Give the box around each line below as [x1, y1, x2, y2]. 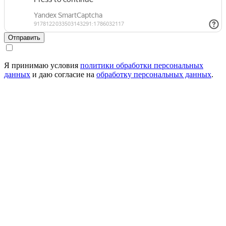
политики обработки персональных [80, 61, 203, 70]
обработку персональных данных [96, 70, 211, 79]
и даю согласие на [30, 70, 96, 79]
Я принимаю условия [4, 61, 80, 70]
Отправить [8, 34, 40, 42]
